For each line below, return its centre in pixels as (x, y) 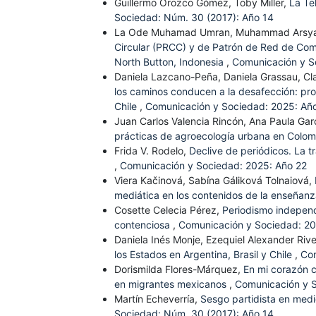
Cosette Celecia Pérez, (168, 210)
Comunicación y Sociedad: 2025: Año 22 (213, 166)
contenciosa (144, 225)
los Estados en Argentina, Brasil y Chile (205, 255)
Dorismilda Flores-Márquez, (179, 269)
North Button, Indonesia (170, 62)
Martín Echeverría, (157, 299)
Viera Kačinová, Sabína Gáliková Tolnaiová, (214, 181)
